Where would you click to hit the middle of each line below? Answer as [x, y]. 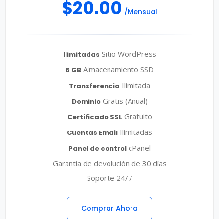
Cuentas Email [92, 133]
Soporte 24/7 [109, 178]
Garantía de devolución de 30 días [109, 164]
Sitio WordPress [128, 54]
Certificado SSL [95, 117]
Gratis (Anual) [124, 101]
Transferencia [94, 86]
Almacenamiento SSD [117, 70]
